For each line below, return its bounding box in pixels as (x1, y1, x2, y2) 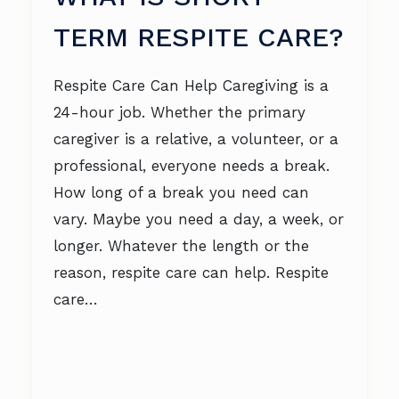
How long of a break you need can (53, 183, 309, 201)
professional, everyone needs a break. (53, 157, 330, 175)
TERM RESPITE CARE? (53, 21, 344, 53)
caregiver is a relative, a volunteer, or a (53, 130, 338, 148)
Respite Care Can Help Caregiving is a (53, 77, 329, 94)
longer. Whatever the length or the (53, 237, 309, 255)
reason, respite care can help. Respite (53, 264, 329, 281)
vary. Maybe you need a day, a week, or (53, 210, 344, 228)
